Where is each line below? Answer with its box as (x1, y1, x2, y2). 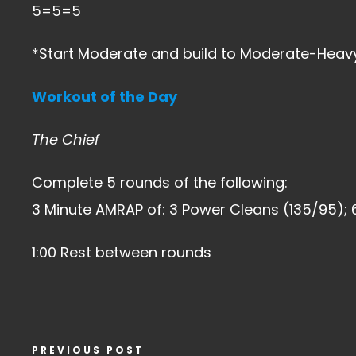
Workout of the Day (32, 87, 177, 106)
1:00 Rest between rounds (32, 242, 211, 262)
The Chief (32, 130, 99, 149)
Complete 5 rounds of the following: (32, 172, 288, 192)
